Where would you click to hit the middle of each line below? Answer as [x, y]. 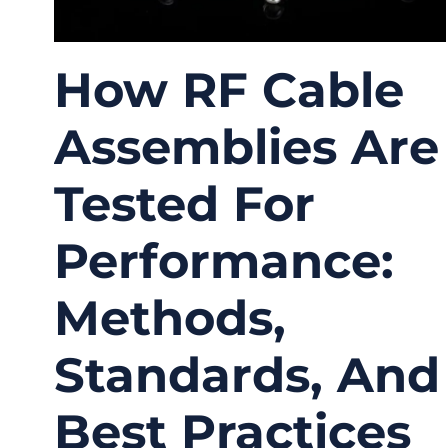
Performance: [224, 260]
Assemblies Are [246, 146]
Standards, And [247, 374]
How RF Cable [229, 89]
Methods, [170, 317]
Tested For [184, 203]
